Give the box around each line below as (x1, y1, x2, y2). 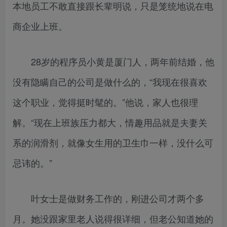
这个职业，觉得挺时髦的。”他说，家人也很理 (13, 95, 198, 109)
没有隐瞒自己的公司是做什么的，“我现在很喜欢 (13, 75, 207, 89)
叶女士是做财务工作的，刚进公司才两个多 (13, 192, 204, 205)
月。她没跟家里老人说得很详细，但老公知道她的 (13, 212, 213, 225)
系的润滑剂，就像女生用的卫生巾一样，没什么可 (13, 136, 213, 149)
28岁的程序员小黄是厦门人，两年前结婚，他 (13, 55, 214, 68)
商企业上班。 (13, 19, 67, 33)
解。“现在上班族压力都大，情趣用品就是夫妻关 (13, 116, 207, 129)
